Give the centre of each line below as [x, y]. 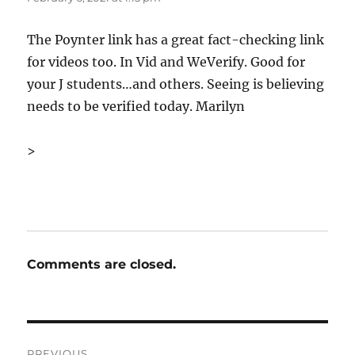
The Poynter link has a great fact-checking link [176, 40]
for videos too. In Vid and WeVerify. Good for [166, 62]
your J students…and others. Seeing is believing [176, 84]
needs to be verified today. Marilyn [136, 107]
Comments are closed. [102, 265]
